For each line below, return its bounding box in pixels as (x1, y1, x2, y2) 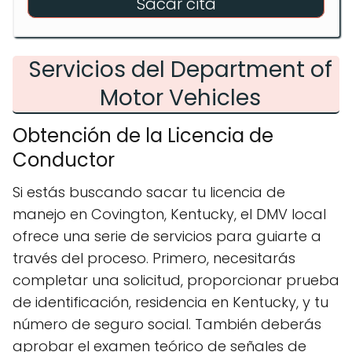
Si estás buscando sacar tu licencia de (13, 182, 285, 202)
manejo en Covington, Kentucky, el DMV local (13, 204, 326, 224)
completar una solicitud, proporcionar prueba (13, 270, 339, 290)
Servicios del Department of (27, 54, 332, 85)
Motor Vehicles (99, 82, 261, 113)
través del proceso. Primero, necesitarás (13, 248, 295, 268)
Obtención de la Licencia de (13, 123, 273, 148)
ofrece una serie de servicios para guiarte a (13, 226, 321, 246)
